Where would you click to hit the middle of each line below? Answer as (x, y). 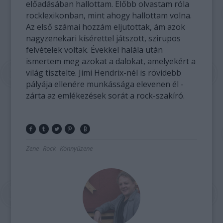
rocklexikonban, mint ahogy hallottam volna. (109, 16)
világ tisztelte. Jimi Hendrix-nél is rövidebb (104, 73)
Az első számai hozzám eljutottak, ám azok (106, 27)
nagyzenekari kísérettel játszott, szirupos (104, 39)
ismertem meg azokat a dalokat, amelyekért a (111, 61)
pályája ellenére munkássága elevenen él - (105, 84)
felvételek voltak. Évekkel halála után (95, 50)
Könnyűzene (76, 149)
